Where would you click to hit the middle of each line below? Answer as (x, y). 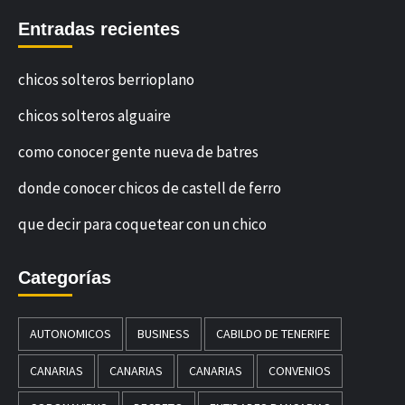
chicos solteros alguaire (94, 116)
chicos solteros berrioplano (106, 80)
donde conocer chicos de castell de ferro (150, 188)
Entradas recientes (99, 29)
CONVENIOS (300, 371)
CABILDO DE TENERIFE (273, 334)
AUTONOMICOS (71, 334)
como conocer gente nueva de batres (138, 152)
